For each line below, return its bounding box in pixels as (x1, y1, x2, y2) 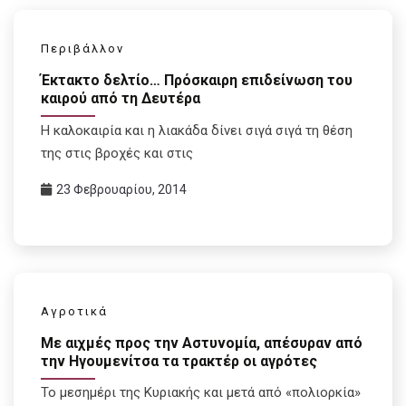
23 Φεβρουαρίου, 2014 (56, 181, 187, 197)
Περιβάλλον (41, 42, 124, 56)
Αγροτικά (41, 304, 108, 318)
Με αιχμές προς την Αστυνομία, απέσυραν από (41, 333, 362, 352)
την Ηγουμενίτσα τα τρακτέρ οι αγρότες (41, 352, 317, 370)
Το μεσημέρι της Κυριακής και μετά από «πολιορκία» (41, 384, 361, 401)
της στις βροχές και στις (41, 144, 193, 161)
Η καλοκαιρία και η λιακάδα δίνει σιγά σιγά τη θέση (41, 121, 353, 139)
